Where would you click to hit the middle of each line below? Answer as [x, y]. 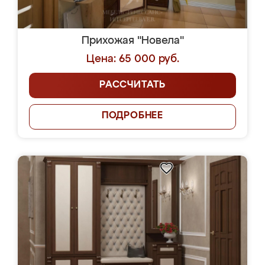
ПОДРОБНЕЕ [132, 116]
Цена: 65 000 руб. [132, 59]
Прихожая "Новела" [132, 41]
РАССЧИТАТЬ [132, 85]
